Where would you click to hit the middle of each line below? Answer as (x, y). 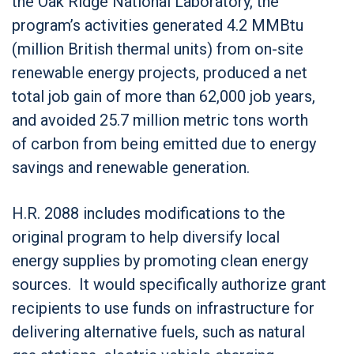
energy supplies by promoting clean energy (160, 260)
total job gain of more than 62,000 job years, (164, 96)
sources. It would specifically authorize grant (169, 284)
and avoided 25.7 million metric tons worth (160, 120)
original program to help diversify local (146, 237)
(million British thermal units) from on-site (158, 49)
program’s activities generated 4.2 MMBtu (158, 25)
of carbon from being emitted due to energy (164, 143)
